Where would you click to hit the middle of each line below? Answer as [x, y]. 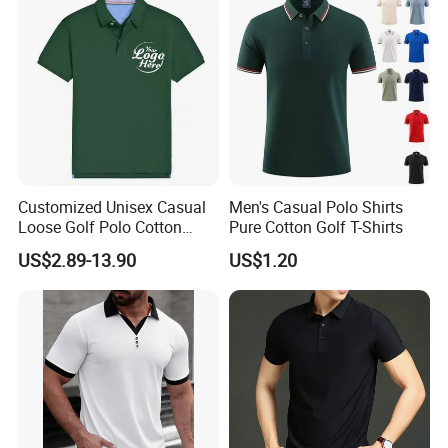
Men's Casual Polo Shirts [315, 206]
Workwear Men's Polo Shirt [112, 246]
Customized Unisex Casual [112, 206]
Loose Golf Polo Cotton [100, 226]
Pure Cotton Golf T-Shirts [315, 226]
